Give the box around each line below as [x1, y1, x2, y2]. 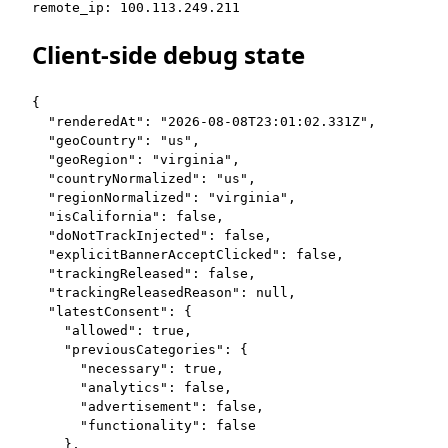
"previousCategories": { [32, 341, 248, 357]
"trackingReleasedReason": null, [32, 284, 296, 300]
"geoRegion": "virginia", [32, 151, 240, 167]
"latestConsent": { [32, 303, 192, 319]
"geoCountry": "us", [32, 132, 200, 148]
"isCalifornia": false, [32, 208, 224, 224]
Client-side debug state [32, 37, 305, 71]
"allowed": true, [32, 322, 192, 338]
